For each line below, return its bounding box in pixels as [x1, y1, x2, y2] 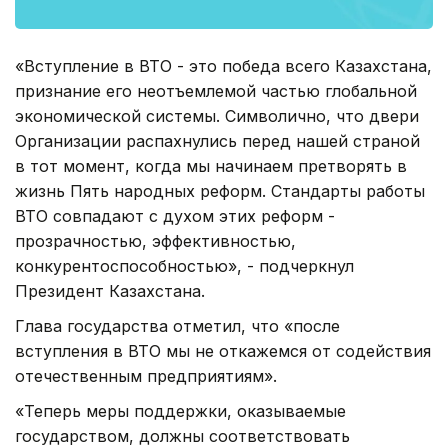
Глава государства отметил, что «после [15, 315, 340, 336]
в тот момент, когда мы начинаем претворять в [15, 155, 407, 176]
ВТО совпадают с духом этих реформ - [15, 205, 335, 226]
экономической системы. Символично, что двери [15, 105, 419, 126]
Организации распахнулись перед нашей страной [15, 130, 420, 151]
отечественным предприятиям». [15, 365, 277, 386]
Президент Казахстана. [15, 280, 205, 301]
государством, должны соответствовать [15, 425, 350, 446]
